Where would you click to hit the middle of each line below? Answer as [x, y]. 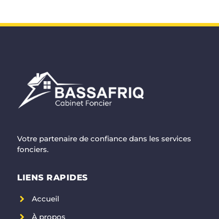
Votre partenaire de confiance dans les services [104, 138]
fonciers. [33, 149]
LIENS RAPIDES [53, 177]
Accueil [45, 198]
